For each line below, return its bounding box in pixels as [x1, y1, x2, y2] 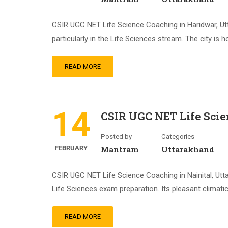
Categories [161, 133, 194, 140]
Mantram [101, 144, 138, 154]
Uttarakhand [161, 144, 214, 154]
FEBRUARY [55, 144, 88, 152]
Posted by [101, 133, 132, 140]
